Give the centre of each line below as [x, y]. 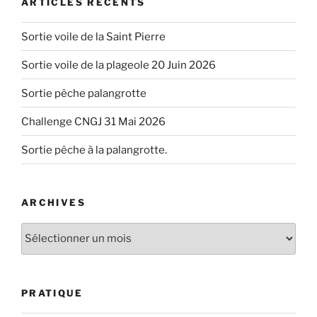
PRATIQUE [52, 293]
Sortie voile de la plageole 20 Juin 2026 [119, 65]
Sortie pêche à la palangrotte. [94, 150]
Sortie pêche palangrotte [84, 93]
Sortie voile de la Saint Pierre [93, 36]
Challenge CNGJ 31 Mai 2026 [93, 121]
